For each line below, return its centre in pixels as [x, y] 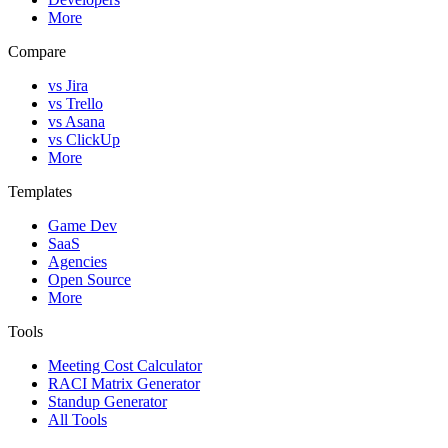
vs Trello [75, 104]
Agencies [77, 262]
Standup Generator [107, 402]
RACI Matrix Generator [124, 384]
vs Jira [68, 86]
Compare [37, 52]
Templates [40, 192]
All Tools [77, 420]
